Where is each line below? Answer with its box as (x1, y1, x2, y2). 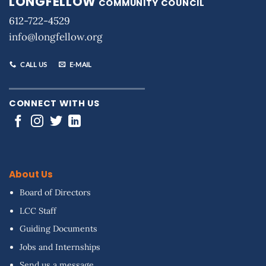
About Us (8, 168, 53, 181)
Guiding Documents (20, 223, 98, 235)
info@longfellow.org (9, 30, 102, 43)
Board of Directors (20, 187, 91, 198)
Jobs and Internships (20, 241, 101, 252)
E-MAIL (69, 60, 92, 68)
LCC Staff (20, 205, 57, 216)
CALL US (20, 60, 47, 68)
